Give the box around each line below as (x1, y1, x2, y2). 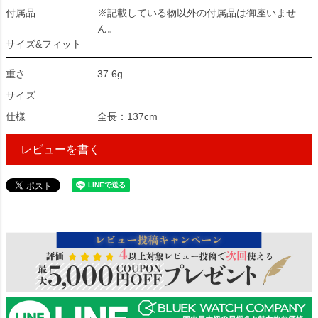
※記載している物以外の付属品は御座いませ (97, 7, 296, 18)
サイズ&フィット (6, 38, 82, 50)
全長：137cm (97, 111, 158, 122)
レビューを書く (21, 143, 100, 155)
